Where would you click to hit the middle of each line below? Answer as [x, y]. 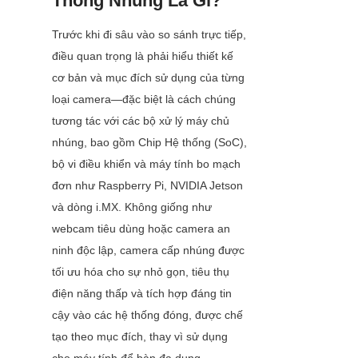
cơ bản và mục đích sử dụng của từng [148, 78]
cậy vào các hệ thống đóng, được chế [147, 315]
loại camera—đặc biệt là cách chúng [144, 99]
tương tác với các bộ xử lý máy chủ [141, 121]
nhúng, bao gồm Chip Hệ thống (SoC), [149, 143]
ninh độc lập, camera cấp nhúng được [148, 251]
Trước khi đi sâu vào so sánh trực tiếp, [149, 35]
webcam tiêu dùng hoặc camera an [141, 229]
